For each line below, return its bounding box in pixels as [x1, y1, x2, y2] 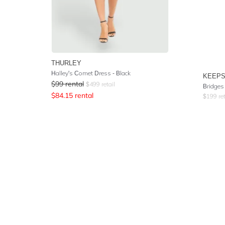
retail [100, 80, 115, 88]
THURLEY [51, 59, 81, 67]
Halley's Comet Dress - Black [51, 69, 131, 77]
